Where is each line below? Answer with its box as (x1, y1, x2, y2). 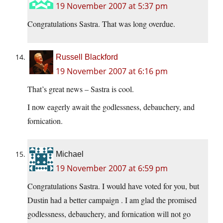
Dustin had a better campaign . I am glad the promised (27, 195, 197, 206)
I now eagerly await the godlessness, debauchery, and (27, 102, 195, 112)
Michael (56, 150, 84, 159)
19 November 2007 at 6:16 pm (56, 66, 168, 77)
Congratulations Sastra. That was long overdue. (27, 18, 175, 29)
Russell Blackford (56, 53, 118, 62)
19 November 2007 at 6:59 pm (56, 163, 168, 174)
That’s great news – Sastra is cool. (27, 84, 134, 95)
